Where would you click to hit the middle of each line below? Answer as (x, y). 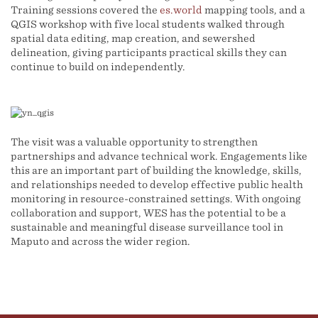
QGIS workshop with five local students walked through (148, 24)
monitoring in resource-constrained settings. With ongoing (156, 199)
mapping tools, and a (254, 10)
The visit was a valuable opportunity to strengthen (134, 142)
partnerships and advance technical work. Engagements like (159, 156)
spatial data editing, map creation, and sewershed (133, 38)
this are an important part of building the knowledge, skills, (156, 170)
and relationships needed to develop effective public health (157, 185)
